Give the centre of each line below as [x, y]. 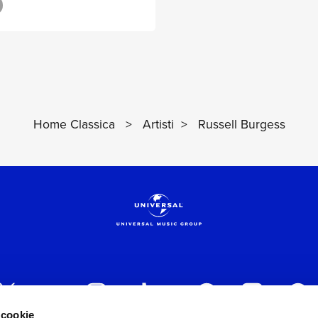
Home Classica [74, 125]
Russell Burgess [241, 125]
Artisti [158, 125]
